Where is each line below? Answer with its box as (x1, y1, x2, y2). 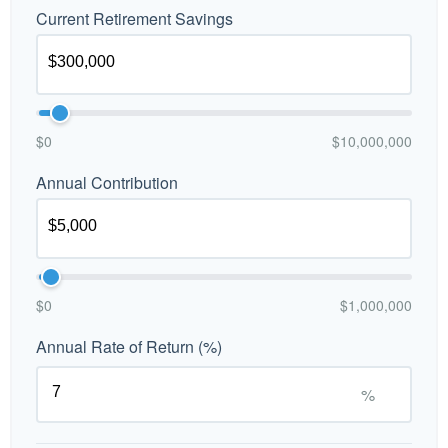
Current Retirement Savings (36, 7, 233, 30)
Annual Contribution (36, 171, 178, 194)
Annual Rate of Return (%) (36, 335, 222, 358)
